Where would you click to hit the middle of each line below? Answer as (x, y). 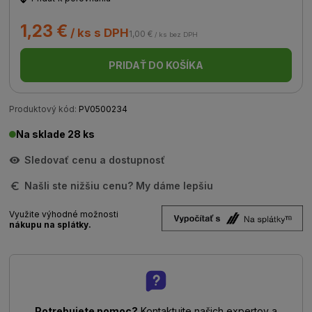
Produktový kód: (43, 109)
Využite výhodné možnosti (64, 214)
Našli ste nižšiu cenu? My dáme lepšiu (119, 186)
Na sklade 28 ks (56, 134)
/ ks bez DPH (175, 34)
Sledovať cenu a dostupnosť (95, 160)
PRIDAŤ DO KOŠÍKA (156, 65)
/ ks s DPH (99, 33)
